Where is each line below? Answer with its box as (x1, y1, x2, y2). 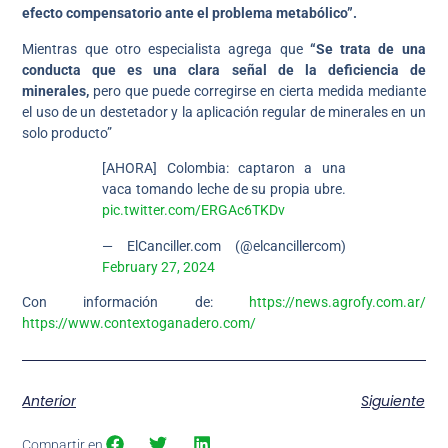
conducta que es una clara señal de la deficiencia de (22, 61, 426, 78)
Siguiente (360, 391, 425, 412)
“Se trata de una (309, 40, 426, 57)
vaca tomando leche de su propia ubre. (102, 181, 346, 198)
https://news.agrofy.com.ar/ (248, 293, 426, 310)
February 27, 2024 (102, 258, 216, 275)
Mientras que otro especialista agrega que (22, 40, 310, 57)
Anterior (22, 391, 77, 412)
